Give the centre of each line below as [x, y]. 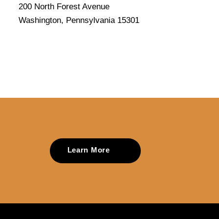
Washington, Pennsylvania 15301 [79, 21]
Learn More [88, 150]
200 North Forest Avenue [64, 7]
